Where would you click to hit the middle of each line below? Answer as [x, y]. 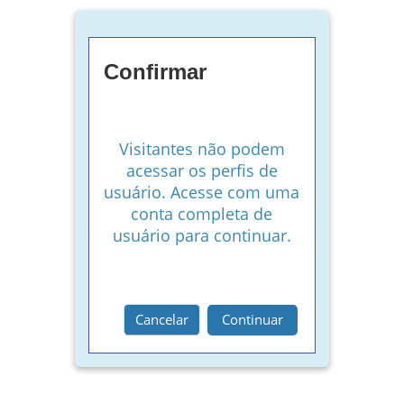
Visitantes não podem [202, 149]
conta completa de [202, 214]
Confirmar [156, 72]
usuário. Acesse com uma [202, 193]
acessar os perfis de [202, 171]
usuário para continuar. [202, 236]
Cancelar [161, 320]
